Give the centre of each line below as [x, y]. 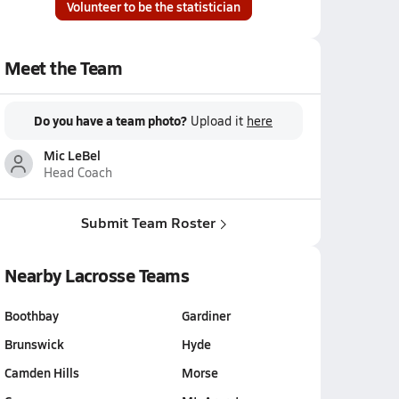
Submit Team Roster [148, 222]
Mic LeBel [72, 155]
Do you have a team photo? [110, 120]
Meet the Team [63, 68]
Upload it [219, 121]
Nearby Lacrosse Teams [97, 275]
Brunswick [34, 344]
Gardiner [206, 315]
